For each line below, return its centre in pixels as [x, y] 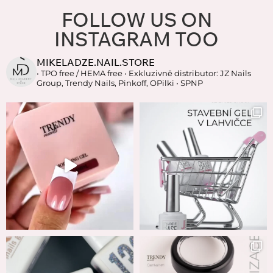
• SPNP [189, 83]
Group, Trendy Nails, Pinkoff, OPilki [105, 83]
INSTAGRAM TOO [136, 39]
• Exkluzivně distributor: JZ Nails [188, 73]
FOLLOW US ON [136, 19]
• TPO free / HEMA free [80, 73]
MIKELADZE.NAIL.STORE [96, 62]
